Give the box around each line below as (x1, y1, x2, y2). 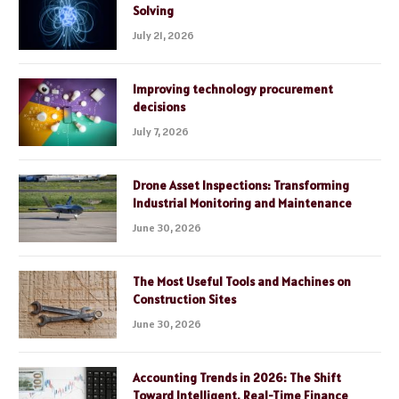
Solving (133, 3, 174, 20)
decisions (133, 99, 185, 116)
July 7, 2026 (133, 125, 189, 139)
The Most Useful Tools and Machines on (133, 273, 351, 290)
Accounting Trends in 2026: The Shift (133, 370, 341, 387)
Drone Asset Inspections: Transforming (133, 177, 349, 194)
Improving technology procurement (133, 81, 333, 98)
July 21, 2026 (133, 28, 194, 43)
